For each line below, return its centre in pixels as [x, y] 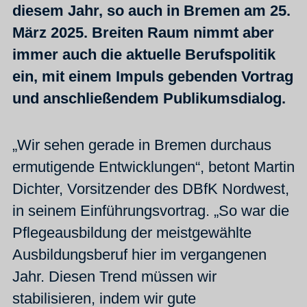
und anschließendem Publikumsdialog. [149, 98]
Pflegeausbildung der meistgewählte [132, 232]
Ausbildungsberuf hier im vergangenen [139, 254]
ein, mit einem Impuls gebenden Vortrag [153, 76]
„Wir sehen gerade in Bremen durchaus [142, 145]
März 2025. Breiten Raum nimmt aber [143, 32]
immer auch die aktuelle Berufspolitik [144, 54]
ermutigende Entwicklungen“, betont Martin [153, 167]
